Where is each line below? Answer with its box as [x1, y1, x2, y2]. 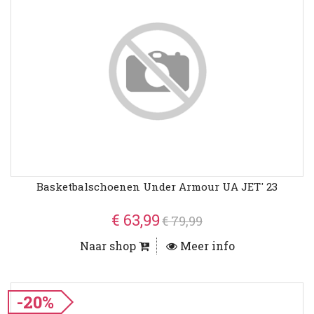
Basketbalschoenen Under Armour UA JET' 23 [36, 179, 278, 194]
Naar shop [79, 238, 139, 254]
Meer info [177, 238, 235, 254]
